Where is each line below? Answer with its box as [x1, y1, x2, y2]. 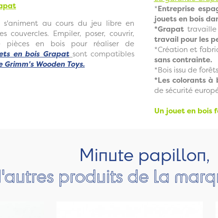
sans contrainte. [154, 54, 214, 65]
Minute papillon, [79, 142, 210, 165]
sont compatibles [73, 48, 134, 59]
